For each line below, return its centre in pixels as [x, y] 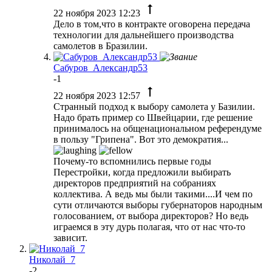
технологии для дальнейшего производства [144, 35]
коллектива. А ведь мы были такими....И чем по [153, 194]
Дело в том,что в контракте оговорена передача [152, 24]
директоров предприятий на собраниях [135, 183]
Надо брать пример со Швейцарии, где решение [153, 117]
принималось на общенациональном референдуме [158, 128]
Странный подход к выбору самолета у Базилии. [154, 106]
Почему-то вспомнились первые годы [132, 161]
